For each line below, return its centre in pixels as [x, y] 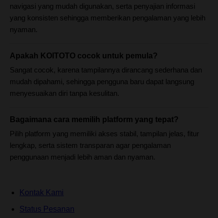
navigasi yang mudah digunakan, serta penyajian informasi [102, 6]
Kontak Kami [42, 192]
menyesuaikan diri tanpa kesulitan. [64, 93]
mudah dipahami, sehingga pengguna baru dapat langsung [102, 81]
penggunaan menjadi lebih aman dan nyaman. [82, 157]
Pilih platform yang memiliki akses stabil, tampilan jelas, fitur [104, 133]
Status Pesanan [47, 209]
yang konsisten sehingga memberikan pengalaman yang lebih [108, 18]
